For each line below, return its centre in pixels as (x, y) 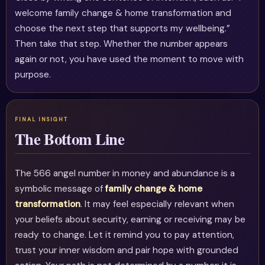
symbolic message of (60, 189)
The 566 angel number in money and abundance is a (125, 174)
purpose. (33, 75)
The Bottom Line (70, 139)
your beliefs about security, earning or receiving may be (130, 220)
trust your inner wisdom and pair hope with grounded (127, 251)
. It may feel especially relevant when (158, 204)
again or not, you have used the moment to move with (130, 59)
